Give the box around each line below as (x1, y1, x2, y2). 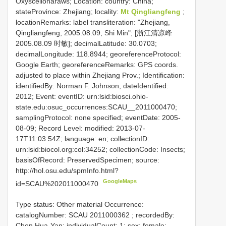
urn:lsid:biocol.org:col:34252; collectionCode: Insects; (16, 145, 185, 154)
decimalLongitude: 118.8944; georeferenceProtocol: (16, 50, 181, 59)
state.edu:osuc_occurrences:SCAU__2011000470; (16, 103, 177, 111)
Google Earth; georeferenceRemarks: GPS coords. (16, 61, 178, 69)
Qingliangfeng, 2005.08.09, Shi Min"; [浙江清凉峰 (16, 29, 172, 37)
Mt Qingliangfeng (121, 8, 183, 16)
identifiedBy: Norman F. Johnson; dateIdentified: (16, 82, 168, 90)
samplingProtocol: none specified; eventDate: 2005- (16, 114, 181, 122)
